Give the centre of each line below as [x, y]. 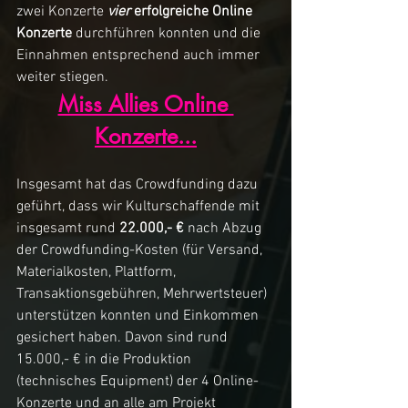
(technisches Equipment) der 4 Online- [138, 382]
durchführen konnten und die [168, 34]
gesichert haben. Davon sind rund [124, 338]
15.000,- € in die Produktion [106, 360]
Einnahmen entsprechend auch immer [140, 56]
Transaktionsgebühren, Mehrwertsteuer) [143, 295]
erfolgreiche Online [193, 12]
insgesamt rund [68, 229]
